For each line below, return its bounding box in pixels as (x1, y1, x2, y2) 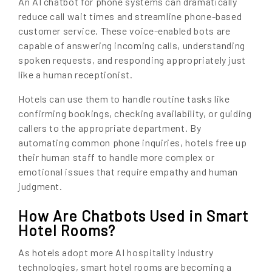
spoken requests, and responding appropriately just (18, 53, 246, 66)
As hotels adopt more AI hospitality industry (18, 246, 214, 258)
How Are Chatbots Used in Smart (18, 206, 248, 225)
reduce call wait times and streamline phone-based (18, 10, 242, 22)
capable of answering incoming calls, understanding (18, 39, 246, 51)
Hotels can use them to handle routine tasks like (18, 92, 230, 104)
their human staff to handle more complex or (18, 151, 215, 163)
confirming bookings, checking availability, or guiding (18, 107, 252, 119)
